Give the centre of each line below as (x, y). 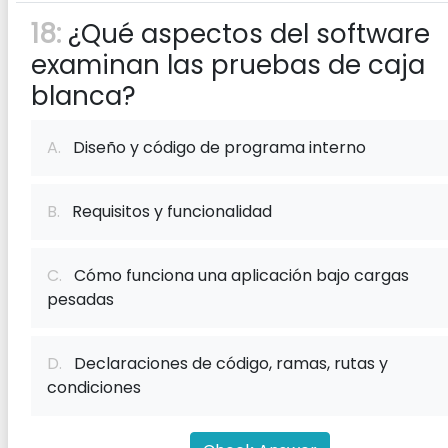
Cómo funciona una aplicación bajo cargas (235, 275)
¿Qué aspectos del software (245, 34)
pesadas (80, 299)
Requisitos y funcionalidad (166, 211)
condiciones (94, 387)
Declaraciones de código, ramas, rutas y (225, 363)
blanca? (83, 96)
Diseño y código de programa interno (213, 147)
